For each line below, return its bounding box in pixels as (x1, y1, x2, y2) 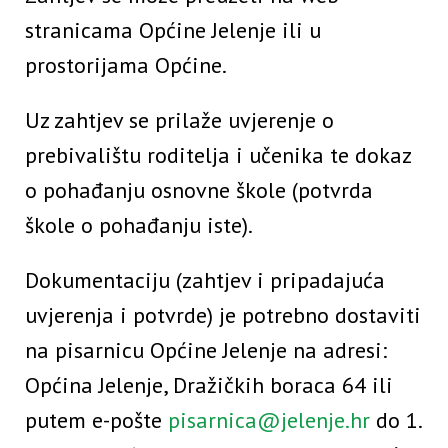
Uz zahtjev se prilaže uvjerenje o (25, 106, 334, 135)
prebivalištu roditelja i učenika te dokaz (25, 141, 411, 170)
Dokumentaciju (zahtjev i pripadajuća (25, 266, 385, 295)
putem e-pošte (25, 406, 168, 435)
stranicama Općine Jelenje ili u (25, 16, 321, 45)
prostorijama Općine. (25, 51, 227, 80)
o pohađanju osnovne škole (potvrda (25, 176, 373, 205)
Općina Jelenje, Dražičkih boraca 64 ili (25, 371, 393, 400)
